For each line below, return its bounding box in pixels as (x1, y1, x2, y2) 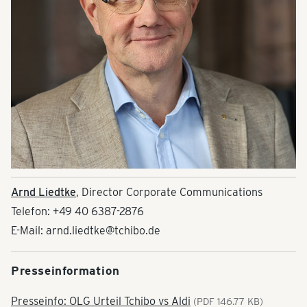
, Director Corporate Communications (76, 186, 262, 199)
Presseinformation (11, 264, 120, 278)
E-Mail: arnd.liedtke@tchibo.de (11, 224, 160, 238)
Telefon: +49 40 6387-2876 (11, 205, 144, 219)
